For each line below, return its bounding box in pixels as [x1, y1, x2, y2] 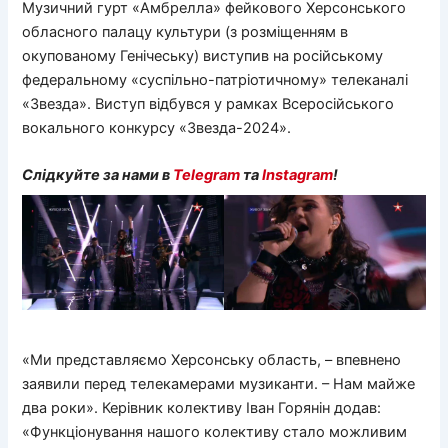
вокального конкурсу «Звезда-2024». [22, 118, 292, 137]
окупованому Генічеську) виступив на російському [22, 46, 384, 65]
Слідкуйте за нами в [22, 165, 174, 184]
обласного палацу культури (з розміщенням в [22, 22, 349, 41]
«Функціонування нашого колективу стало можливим [22, 423, 408, 442]
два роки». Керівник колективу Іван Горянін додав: [22, 399, 382, 418]
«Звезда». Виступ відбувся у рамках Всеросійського [22, 94, 395, 113]
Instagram [262, 165, 334, 184]
